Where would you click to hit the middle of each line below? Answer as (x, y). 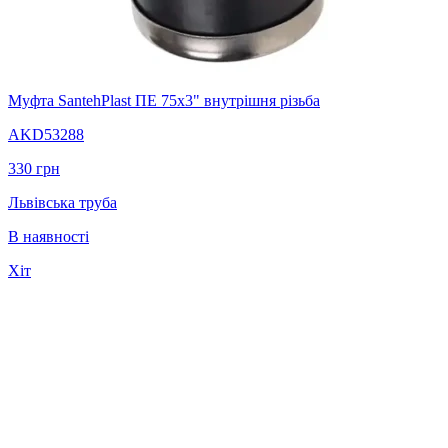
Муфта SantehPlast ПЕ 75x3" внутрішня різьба (164, 100)
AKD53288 (46, 134)
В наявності (48, 236)
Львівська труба (62, 202)
